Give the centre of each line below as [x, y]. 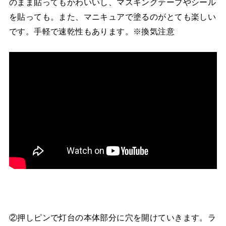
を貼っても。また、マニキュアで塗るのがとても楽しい [112, 16]
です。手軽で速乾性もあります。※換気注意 [92, 31]
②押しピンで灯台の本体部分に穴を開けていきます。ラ [112, 217]
